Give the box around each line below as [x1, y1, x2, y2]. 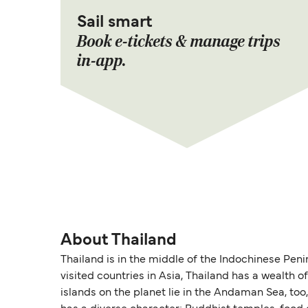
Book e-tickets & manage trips [77, 32, 280, 52]
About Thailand [60, 233, 177, 249]
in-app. [77, 51, 126, 71]
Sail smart [77, 15, 152, 31]
